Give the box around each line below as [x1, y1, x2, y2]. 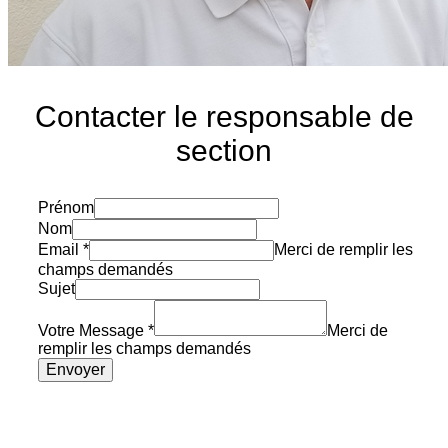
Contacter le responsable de [34, 100, 414, 133]
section [176, 134, 272, 167]
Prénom [38, 199, 94, 216]
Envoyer [46, 361, 105, 378]
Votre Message [38, 322, 144, 339]
